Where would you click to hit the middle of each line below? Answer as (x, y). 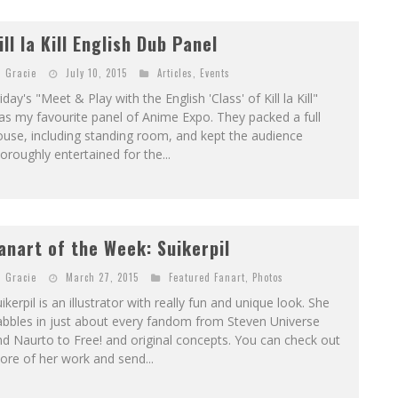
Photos (267, 278)
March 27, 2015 (102, 278)
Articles (175, 73)
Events (215, 73)
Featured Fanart (207, 278)
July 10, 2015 (96, 73)
